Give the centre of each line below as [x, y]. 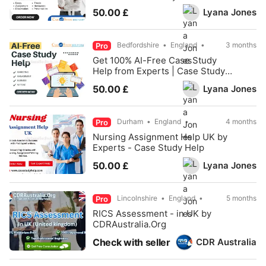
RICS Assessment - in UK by [152, 213]
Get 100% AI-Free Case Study [155, 60]
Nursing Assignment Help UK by [160, 137]
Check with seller [132, 242]
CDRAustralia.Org [129, 224]
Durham [130, 121]
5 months [241, 198]
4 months [241, 121]
